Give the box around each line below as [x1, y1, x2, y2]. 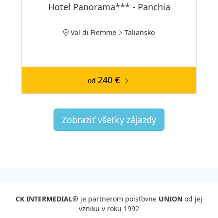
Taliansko [125, 27, 155, 37]
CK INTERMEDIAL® [16, 194, 78, 203]
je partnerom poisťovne [78, 194, 159, 203]
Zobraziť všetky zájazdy [62, 113, 156, 126]
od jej [182, 194, 202, 203]
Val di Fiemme [69, 27, 116, 37]
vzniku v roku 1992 [79, 203, 139, 213]
